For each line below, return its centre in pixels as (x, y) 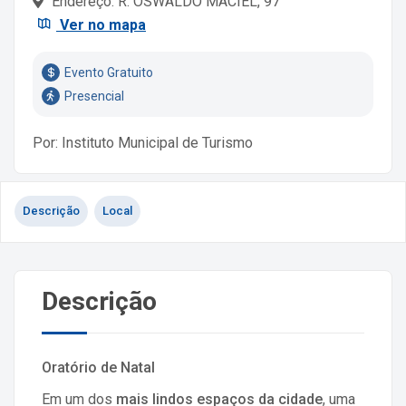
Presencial (94, 97)
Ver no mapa (101, 25)
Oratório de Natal (98, 368)
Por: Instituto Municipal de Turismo (143, 143)
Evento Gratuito (109, 73)
